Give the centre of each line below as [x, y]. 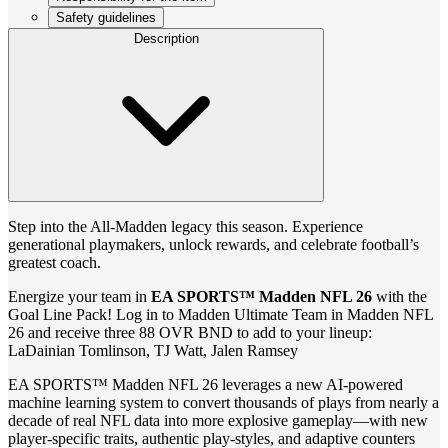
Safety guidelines [106, 17]
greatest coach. [54, 262]
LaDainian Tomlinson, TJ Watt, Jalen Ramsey [153, 350]
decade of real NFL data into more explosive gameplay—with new [218, 420]
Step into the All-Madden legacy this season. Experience [185, 226]
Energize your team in [79, 296]
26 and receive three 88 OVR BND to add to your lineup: [190, 332]
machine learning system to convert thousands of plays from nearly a [223, 402]
